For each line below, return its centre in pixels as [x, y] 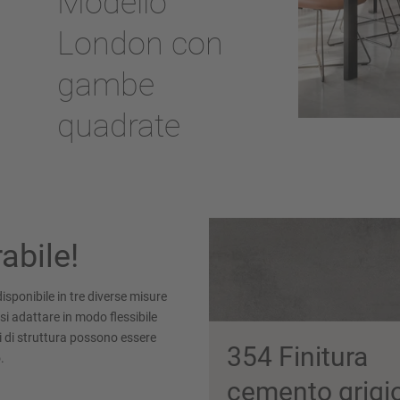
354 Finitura [297, 356]
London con [140, 43]
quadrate [119, 125]
